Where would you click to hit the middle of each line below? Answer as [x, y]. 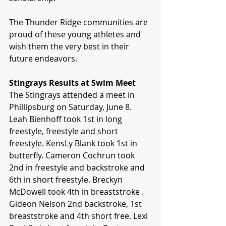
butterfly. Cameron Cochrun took [73, 156]
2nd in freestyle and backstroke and [78, 168]
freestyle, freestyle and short [65, 131]
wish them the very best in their [70, 47]
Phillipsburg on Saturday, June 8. [71, 107]
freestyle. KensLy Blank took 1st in [74, 144]
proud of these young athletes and [76, 35]
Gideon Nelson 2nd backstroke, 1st [76, 204]
